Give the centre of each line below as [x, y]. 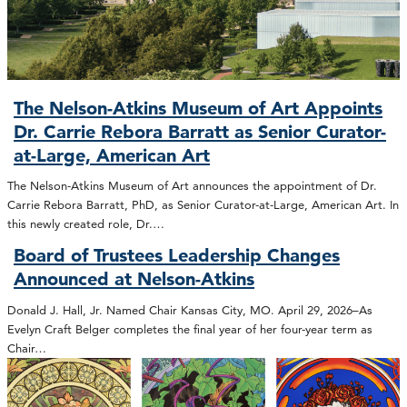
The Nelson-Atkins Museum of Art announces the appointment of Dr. [192, 186]
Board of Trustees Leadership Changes [177, 256]
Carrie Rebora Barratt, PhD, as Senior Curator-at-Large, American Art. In [203, 205]
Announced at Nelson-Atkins [134, 279]
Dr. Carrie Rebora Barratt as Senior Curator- [200, 131]
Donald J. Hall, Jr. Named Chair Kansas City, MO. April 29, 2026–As [190, 309]
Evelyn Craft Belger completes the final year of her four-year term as [190, 328]
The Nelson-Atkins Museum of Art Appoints [199, 108]
